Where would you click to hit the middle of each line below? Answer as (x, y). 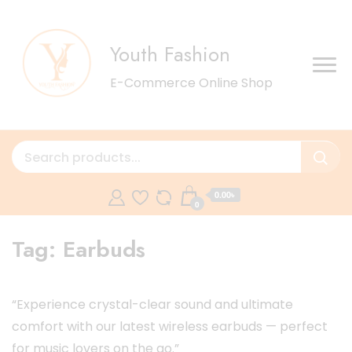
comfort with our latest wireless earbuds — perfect (170, 326)
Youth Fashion (170, 54)
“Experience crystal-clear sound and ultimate (152, 304)
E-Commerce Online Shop (191, 82)
